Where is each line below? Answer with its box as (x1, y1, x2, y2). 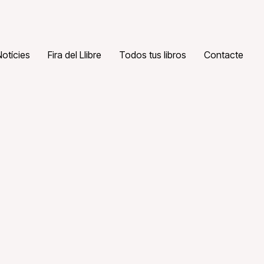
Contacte (203, 49, 243, 61)
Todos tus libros (118, 49, 186, 61)
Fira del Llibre (47, 49, 101, 61)
